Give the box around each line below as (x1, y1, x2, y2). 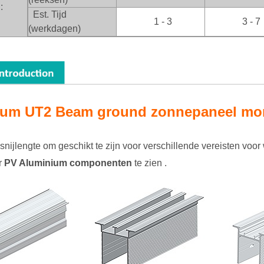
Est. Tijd (33, 9, 67, 20)
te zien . (132, 157, 167, 168)
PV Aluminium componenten (4, 157, 132, 168)
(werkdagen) (28, 24, 81, 34)
